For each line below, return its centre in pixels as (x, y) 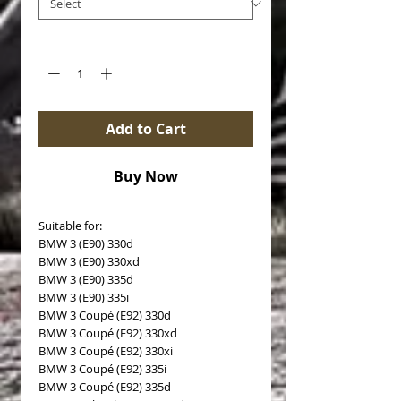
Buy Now (146, 176)
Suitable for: (70, 225)
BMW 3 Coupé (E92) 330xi (106, 350)
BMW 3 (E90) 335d (86, 279)
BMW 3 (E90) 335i (84, 297)
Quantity (62, 43)
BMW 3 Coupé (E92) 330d (105, 315)
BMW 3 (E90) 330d (86, 243)
